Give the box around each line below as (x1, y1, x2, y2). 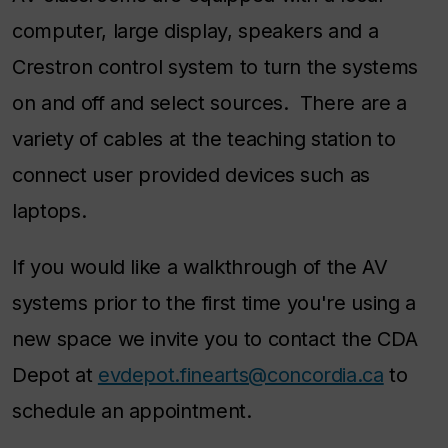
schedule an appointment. (12, 399, 252, 423)
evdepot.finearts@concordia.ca (97, 363, 384, 387)
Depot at (12, 363, 98, 387)
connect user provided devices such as (12, 163, 371, 187)
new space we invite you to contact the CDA (12, 327, 418, 351)
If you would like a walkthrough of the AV (12, 255, 388, 279)
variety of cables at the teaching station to (12, 127, 396, 151)
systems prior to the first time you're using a (12, 291, 416, 315)
